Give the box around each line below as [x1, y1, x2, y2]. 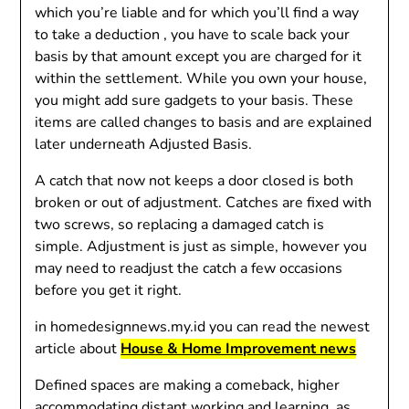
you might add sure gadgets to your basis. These [35, 89, 354, 110]
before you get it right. [35, 279, 183, 300]
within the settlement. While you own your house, [35, 68, 368, 89]
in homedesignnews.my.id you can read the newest [35, 316, 371, 337]
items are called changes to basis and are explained [35, 111, 372, 132]
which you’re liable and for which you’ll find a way [35, 2, 360, 23]
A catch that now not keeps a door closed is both [35, 170, 354, 191]
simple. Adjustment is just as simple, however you [35, 236, 368, 257]
